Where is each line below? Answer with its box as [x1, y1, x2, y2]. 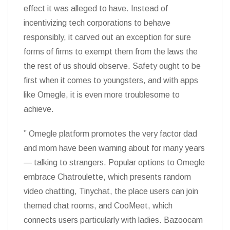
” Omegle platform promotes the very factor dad [24, 129, 197, 138]
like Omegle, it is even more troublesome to [24, 90, 180, 99]
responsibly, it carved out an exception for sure [24, 33, 191, 42]
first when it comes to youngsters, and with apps [24, 76, 198, 85]
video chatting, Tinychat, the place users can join [24, 187, 198, 196]
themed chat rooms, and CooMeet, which [24, 201, 172, 210]
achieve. [24, 105, 54, 113]
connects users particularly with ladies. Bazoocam [24, 216, 203, 224]
